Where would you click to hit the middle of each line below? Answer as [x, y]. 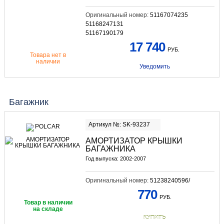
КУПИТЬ [154, 217]
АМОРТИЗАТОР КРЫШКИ [134, 140]
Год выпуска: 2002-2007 [115, 158]
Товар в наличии [48, 202]
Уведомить [154, 67]
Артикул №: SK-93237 [119, 124]
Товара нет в [48, 55]
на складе [48, 209]
